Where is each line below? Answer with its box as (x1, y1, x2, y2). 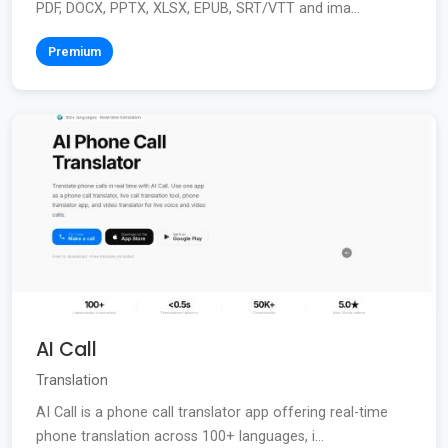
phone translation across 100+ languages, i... (36, 428, 324, 446)
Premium (48, 44, 101, 60)
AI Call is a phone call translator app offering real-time (36, 404, 388, 422)
